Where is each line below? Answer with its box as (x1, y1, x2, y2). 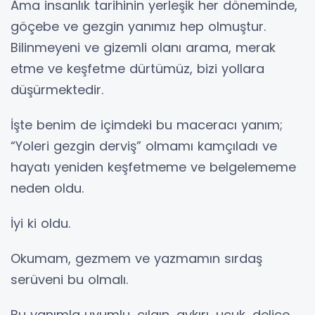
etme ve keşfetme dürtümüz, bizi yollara (11, 60, 264, 77)
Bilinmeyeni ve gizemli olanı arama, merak (11, 39, 276, 56)
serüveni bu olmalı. (11, 271, 128, 288)
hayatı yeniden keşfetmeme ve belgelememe (11, 158, 296, 176)
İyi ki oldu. (11, 214, 70, 232)
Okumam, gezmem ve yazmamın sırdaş (11, 250, 262, 267)
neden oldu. (11, 179, 84, 197)
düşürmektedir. (11, 81, 103, 98)
